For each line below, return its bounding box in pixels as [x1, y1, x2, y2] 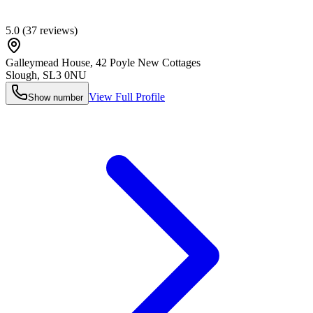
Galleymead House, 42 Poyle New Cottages [6, 56, 201, 68]
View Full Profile [89, 90, 165, 103]
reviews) [37, 24, 78, 36]
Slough [6, 68, 37, 81]
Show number [28, 92, 83, 103]
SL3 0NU [43, 68, 87, 81]
